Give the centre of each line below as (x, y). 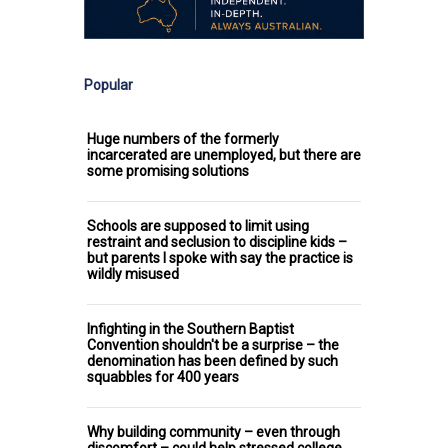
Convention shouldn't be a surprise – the (213, 344)
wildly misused (133, 273)
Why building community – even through (213, 431)
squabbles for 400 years (163, 376)
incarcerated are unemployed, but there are (224, 154)
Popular (108, 84)
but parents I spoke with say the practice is (220, 257)
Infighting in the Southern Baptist (190, 328)
